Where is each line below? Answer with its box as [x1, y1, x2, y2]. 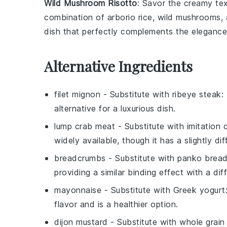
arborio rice [107, 12, 153, 22]
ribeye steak [172, 89, 221, 99]
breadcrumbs [54, 153, 106, 163]
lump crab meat [54, 121, 115, 131]
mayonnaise [54, 185, 101, 195]
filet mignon [54, 89, 100, 99]
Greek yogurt [173, 185, 225, 195]
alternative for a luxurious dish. [54, 103, 176, 113]
